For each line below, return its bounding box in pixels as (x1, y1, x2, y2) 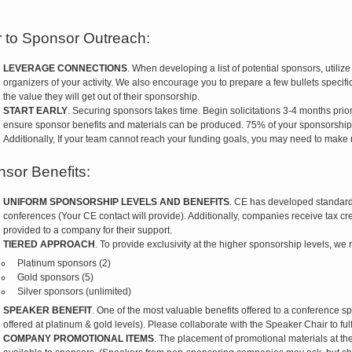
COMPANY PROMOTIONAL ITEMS (2, 333, 154, 344)
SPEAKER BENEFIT (2, 305, 92, 316)
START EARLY (2, 105, 68, 116)
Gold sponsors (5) (16, 272, 93, 283)
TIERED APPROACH (2, 239, 95, 250)
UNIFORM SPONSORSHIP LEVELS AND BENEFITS (2, 196, 229, 207)
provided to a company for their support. (2, 225, 172, 236)
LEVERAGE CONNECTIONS (2, 63, 127, 74)
